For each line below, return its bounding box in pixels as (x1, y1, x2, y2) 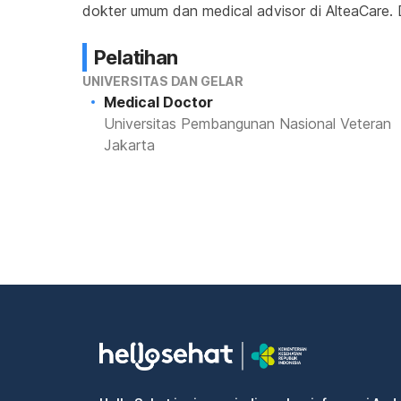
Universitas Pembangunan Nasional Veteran (104, 115, 391, 132)
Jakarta (104, 136, 155, 154)
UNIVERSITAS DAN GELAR (82, 73, 243, 89)
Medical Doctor (104, 93, 213, 111)
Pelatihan (94, 46, 178, 69)
